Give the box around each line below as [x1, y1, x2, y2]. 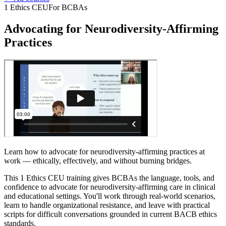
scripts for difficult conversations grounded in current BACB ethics [4, 209, 217, 218]
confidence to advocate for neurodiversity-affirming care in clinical [4, 182, 215, 191]
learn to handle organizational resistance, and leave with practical [4, 200, 210, 209]
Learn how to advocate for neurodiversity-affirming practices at [4, 147, 205, 156]
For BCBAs [48, 3, 87, 12]
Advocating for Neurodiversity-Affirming [4, 22, 218, 35]
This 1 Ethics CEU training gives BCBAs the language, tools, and [4, 173, 214, 182]
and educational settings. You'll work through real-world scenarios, [4, 191, 215, 200]
